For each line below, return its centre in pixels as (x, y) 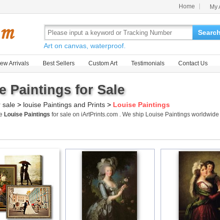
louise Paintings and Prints (64, 105)
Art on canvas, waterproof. (85, 46)
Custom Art (103, 63)
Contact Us (193, 63)
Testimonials (148, 63)
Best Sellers (59, 63)
